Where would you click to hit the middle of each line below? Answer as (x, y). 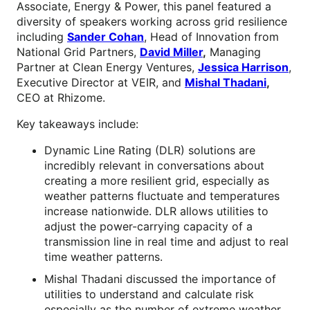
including (42, 37)
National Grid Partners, (78, 52)
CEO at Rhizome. (63, 98)
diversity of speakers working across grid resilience (152, 22)
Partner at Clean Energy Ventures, (107, 67)
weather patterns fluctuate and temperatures (162, 196)
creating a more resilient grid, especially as (157, 181)
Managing (234, 52)
